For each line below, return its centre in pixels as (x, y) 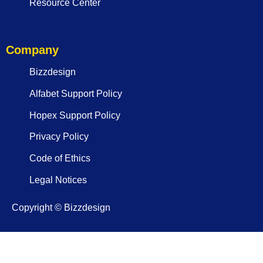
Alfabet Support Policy (76, 93)
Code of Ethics (60, 158)
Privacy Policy (59, 137)
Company (32, 50)
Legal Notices (58, 180)
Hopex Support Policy (75, 115)
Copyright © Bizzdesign (61, 208)
